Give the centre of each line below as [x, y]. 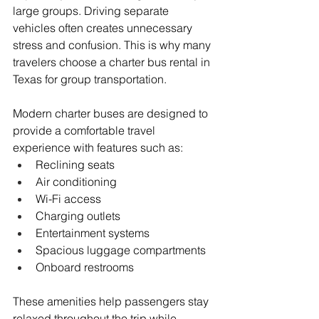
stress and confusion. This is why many [113, 45]
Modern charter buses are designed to [112, 113]
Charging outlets [78, 215]
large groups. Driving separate [92, 10]
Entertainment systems [93, 232]
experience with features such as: [98, 147]
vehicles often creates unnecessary [104, 27]
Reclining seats [75, 164]
